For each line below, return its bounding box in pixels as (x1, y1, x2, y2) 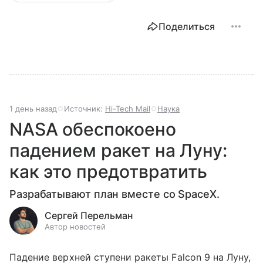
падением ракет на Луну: (9, 139, 227, 161)
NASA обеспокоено (9, 118, 176, 140)
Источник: (64, 103, 105, 113)
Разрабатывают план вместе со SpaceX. (9, 187, 220, 200)
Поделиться (159, 20, 215, 32)
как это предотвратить (9, 160, 207, 182)
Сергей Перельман (45, 209, 133, 221)
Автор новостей (45, 221, 106, 231)
